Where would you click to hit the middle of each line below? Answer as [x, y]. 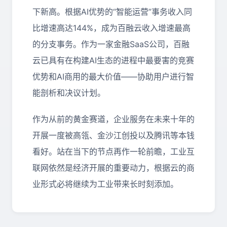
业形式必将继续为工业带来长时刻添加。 [105, 184]
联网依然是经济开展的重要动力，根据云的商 [113, 168]
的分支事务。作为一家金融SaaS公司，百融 [111, 44]
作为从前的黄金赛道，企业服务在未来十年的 [113, 119]
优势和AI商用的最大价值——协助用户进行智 [113, 77]
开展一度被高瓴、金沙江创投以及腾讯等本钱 [113, 135]
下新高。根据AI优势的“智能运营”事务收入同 [112, 12]
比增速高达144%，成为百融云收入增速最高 [111, 28]
